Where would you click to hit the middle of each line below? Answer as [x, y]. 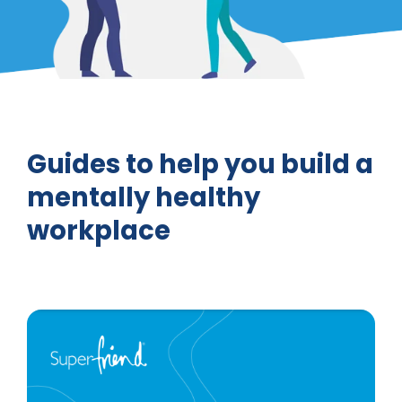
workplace [98, 230]
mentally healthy [143, 197]
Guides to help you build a [200, 164]
